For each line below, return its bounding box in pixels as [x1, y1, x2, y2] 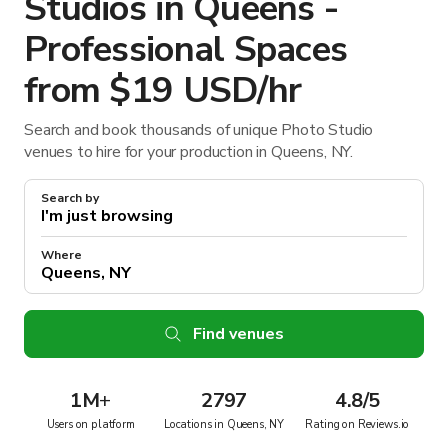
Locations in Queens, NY [163, 416, 285, 432]
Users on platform [46, 416, 135, 432]
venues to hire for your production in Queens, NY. [24, 140, 354, 163]
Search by [41, 189, 99, 206]
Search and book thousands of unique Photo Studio [24, 118, 374, 141]
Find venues [192, 322, 284, 345]
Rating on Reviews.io [305, 416, 410, 432]
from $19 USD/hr [24, 65, 302, 115]
